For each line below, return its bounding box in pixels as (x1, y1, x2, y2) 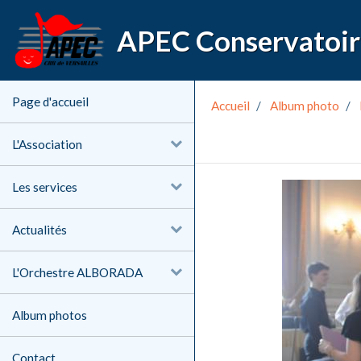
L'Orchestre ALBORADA (12, 265, 143, 280)
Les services (12, 180, 77, 194)
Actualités (12, 222, 67, 237)
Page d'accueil (12, 94, 89, 109)
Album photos (12, 308, 87, 322)
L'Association (12, 137, 82, 151)
